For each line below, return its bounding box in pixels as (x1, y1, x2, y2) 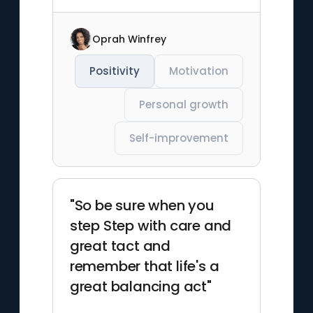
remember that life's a (69, 256, 219, 276)
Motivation (169, 64, 229, 78)
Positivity (89, 64, 140, 78)
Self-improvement (129, 131, 229, 145)
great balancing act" (69, 277, 212, 296)
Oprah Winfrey (92, 31, 166, 46)
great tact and (69, 236, 170, 256)
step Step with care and (69, 216, 232, 235)
